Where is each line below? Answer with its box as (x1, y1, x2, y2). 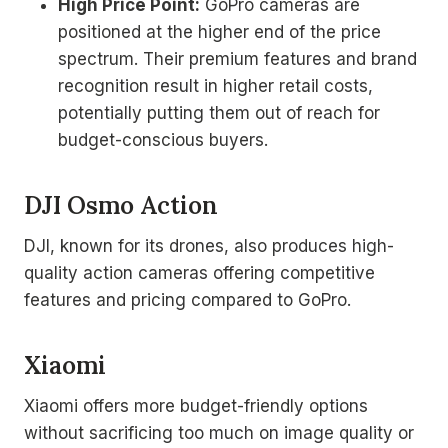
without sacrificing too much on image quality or (24, 423, 414, 443)
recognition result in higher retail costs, (58, 76, 373, 96)
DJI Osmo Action (24, 190, 218, 221)
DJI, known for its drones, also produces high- (24, 236, 394, 256)
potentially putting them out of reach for (58, 103, 380, 123)
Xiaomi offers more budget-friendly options (24, 396, 368, 416)
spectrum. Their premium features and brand (58, 49, 417, 69)
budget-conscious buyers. (58, 130, 268, 150)
